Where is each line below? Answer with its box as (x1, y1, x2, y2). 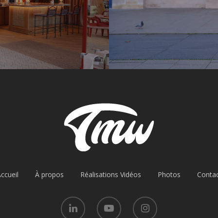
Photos (157, 170, 181, 179)
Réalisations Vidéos (80, 170, 141, 179)
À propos (35, 170, 64, 179)
